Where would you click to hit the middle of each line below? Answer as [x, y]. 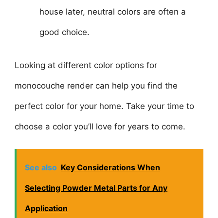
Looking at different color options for [86, 65]
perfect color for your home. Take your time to [104, 106]
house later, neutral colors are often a [113, 12]
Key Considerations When [110, 167]
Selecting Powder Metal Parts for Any [96, 188]
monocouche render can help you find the [96, 85]
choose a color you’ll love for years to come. [100, 126]
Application [46, 208]
